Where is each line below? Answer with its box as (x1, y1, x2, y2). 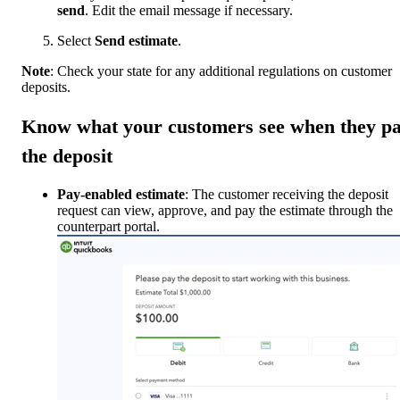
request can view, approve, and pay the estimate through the (57, 203, 393, 219)
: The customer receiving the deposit (185, 187, 388, 203)
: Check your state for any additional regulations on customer (50, 62, 392, 79)
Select (57, 32, 95, 48)
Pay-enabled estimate (57, 187, 185, 203)
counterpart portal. (57, 219, 160, 235)
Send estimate (95, 32, 178, 48)
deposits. (21, 79, 71, 95)
